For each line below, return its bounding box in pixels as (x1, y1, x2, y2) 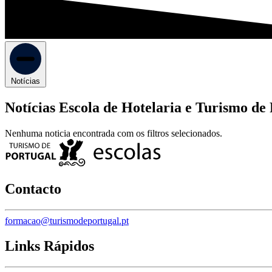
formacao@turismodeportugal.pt (5, 215, 129, 226)
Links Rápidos (5, 238, 94, 254)
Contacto (5, 180, 61, 197)
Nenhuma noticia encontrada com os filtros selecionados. (5, 127, 222, 138)
